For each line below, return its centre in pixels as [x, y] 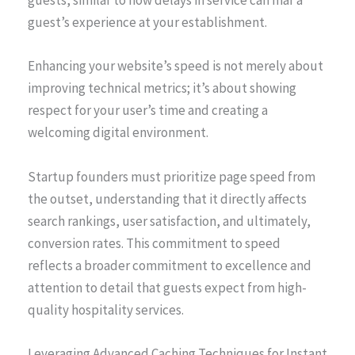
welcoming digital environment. [118, 133]
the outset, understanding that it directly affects [167, 198]
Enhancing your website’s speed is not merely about [176, 66]
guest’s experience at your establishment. [147, 23]
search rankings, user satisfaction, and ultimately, [169, 221]
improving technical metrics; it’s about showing [162, 88]
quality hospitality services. [106, 309]
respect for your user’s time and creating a [148, 111]
